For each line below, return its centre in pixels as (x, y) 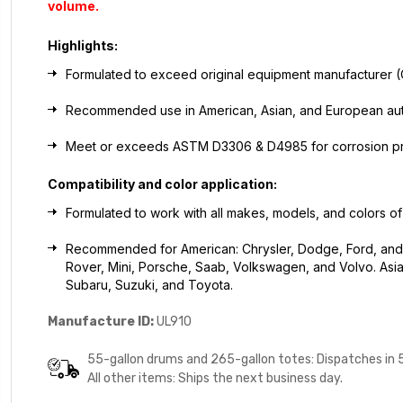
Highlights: (83, 45)
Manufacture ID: (103, 321)
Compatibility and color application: (163, 184)
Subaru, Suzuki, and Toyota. (150, 284)
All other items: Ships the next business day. (215, 378)
